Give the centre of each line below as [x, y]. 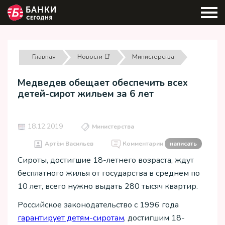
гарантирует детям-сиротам [71, 218]
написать [183, 144]
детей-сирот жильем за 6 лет [86, 94]
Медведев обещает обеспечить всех [103, 83]
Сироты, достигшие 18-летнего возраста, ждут [106, 160]
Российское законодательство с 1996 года [98, 205]
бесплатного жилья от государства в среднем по [109, 174]
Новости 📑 [94, 57]
